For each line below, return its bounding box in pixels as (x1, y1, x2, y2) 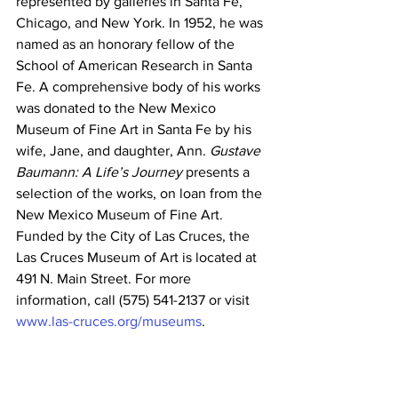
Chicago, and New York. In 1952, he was (16, 15, 267, 30)
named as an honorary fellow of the (16, 36, 238, 52)
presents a (182, 164, 253, 179)
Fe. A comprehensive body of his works (16, 79, 264, 94)
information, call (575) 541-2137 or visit (16, 292, 253, 307)
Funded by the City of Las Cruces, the (16, 228, 253, 243)
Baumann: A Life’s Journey (16, 164, 182, 179)
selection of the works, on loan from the (16, 186, 266, 201)
